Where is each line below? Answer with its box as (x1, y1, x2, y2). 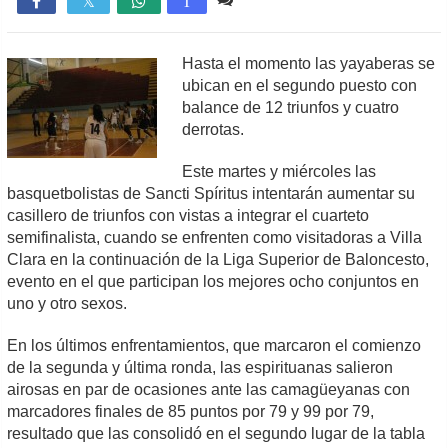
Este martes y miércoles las (182, 163, 377, 180)
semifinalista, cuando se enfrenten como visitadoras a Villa (7, 229, 423, 246)
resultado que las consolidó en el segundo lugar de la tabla (7, 425, 426, 442)
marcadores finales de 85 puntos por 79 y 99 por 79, (7, 403, 375, 420)
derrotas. (182, 121, 245, 138)
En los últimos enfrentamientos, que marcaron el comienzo (7, 337, 422, 354)
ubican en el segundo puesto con (182, 77, 418, 94)
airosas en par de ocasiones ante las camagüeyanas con (7, 381, 411, 398)
